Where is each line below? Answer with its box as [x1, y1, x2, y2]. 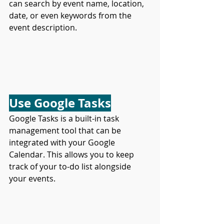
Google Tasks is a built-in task [9, 113, 121, 124]
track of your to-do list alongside [9, 161, 133, 172]
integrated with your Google [9, 137, 117, 148]
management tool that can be [9, 125, 123, 136]
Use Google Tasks [9, 94, 111, 111]
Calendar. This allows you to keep [9, 149, 136, 160]
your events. [9, 173, 55, 184]
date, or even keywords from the [9, 10, 133, 21]
